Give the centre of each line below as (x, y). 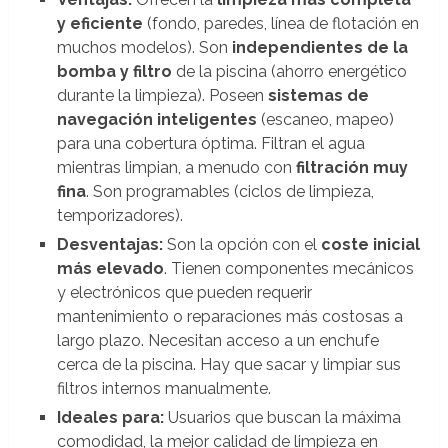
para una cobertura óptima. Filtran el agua (210, 143)
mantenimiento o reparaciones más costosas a (229, 316)
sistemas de (318, 95)
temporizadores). (119, 215)
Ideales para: (110, 417)
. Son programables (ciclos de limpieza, (229, 191)
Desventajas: (109, 244)
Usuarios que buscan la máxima (282, 417)
